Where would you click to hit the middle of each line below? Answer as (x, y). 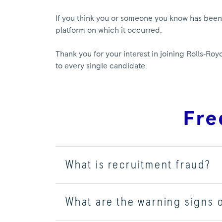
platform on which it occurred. (109, 30)
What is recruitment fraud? (138, 165)
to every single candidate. (101, 66)
